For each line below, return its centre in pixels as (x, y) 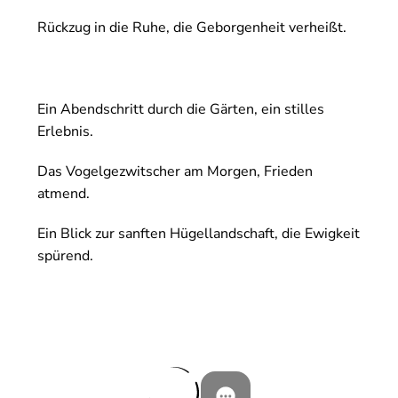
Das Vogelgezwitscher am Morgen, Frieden (175, 172)
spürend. (65, 256)
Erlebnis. (65, 132)
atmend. (64, 194)
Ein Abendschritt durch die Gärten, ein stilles (181, 110)
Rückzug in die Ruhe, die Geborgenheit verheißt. (192, 28)
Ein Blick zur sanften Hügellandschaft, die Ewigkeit (199, 234)
